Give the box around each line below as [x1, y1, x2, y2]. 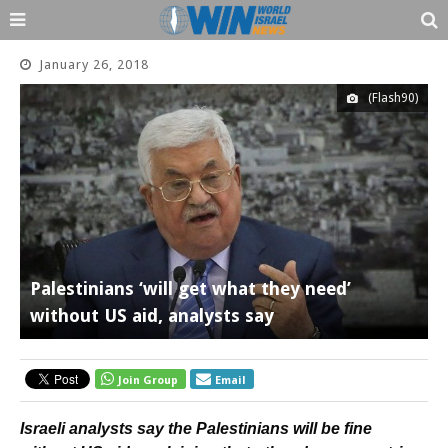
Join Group [118, 374, 178, 387]
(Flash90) [368, 91, 418, 105]
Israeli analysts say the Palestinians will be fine [20, 420, 372, 437]
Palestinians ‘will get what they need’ [30, 278, 351, 299]
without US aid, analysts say [30, 305, 274, 326]
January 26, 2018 [39, 57, 149, 72]
